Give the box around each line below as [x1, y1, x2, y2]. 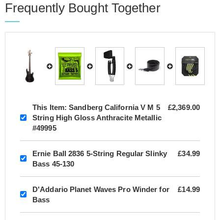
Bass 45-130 [32, 159, 75, 168]
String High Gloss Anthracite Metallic [32, 113, 162, 122]
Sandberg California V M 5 [67, 103, 160, 111]
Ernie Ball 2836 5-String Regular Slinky [32, 149, 167, 158]
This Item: [32, 103, 67, 111]
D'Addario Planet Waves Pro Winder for [32, 185, 169, 193]
